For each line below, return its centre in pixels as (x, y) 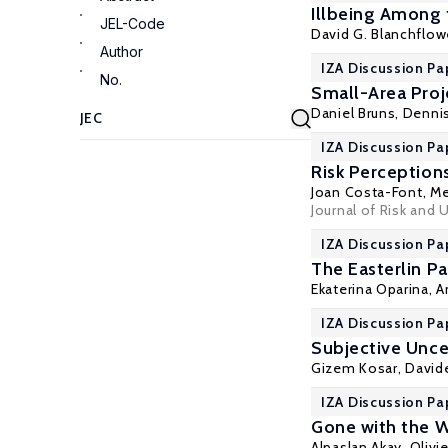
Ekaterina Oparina (370, 289)
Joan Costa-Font (367, 192)
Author (121, 51)
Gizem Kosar (354, 368)
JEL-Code (132, 23)
